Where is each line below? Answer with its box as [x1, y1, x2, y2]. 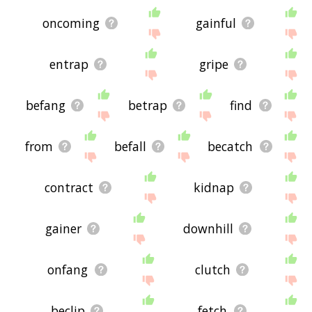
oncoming [42, 14, 100, 31]
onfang [47, 261, 88, 279]
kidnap [193, 179, 234, 196]
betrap [128, 96, 168, 114]
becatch [208, 138, 253, 155]
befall [114, 138, 147, 155]
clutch [194, 261, 231, 279]
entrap [49, 55, 89, 72]
